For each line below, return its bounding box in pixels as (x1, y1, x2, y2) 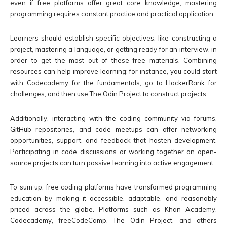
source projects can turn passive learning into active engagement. (10, 159, 215, 167)
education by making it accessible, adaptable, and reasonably (10, 194, 217, 203)
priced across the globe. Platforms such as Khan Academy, (10, 205, 217, 214)
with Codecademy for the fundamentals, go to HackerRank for (10, 79, 217, 87)
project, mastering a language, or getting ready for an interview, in (10, 45, 217, 54)
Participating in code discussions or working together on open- (10, 147, 217, 156)
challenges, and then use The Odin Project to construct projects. (10, 90, 208, 98)
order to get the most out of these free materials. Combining (10, 56, 217, 65)
